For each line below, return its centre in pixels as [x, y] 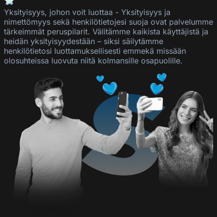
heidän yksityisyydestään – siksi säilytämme [84, 41]
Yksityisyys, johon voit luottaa [58, 12]
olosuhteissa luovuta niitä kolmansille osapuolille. [93, 61]
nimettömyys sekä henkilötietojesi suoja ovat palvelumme [108, 22]
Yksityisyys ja [146, 12]
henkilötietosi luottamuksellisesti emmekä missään [95, 51]
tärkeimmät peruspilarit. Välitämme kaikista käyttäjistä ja [106, 32]
